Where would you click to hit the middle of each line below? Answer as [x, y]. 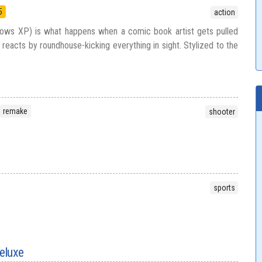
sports [224, 188]
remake [15, 111]
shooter [222, 112]
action [224, 13]
